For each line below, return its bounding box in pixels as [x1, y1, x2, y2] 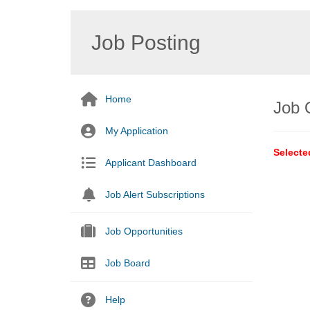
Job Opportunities [105, 226, 183, 237]
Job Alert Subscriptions [105, 189, 205, 200]
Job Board [105, 257, 150, 268]
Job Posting [91, 31, 201, 54]
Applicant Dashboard [105, 157, 197, 168]
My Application [105, 125, 168, 136]
